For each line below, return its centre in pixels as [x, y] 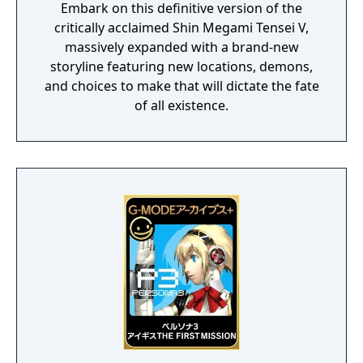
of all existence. [181, 105]
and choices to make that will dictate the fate [181, 86]
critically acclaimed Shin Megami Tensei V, [181, 28]
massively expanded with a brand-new [181, 47]
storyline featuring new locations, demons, [181, 66]
